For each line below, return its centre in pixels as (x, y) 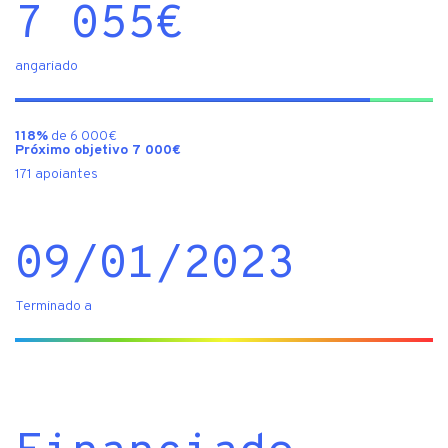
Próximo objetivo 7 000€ (98, 151)
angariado (46, 67)
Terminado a (53, 307)
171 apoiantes (56, 175)
